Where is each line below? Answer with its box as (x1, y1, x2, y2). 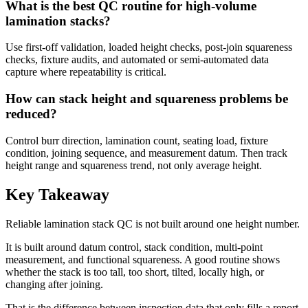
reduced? (5, 106, 57, 121)
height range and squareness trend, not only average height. (5, 159, 262, 171)
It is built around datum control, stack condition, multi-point (5, 241, 263, 253)
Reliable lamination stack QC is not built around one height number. (5, 217, 300, 230)
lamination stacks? (5, 13, 111, 28)
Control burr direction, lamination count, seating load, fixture (5, 134, 268, 146)
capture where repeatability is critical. (5, 66, 166, 78)
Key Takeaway (5, 185, 109, 203)
